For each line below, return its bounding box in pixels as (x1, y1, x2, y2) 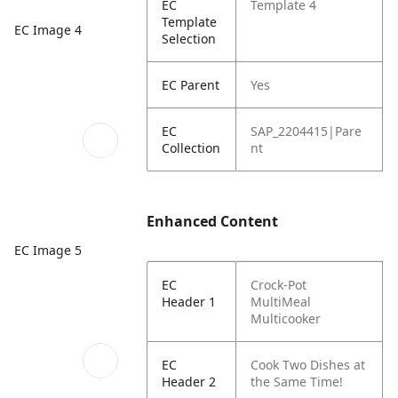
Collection (162, 139, 221, 156)
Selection (162, 30, 217, 47)
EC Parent (162, 76, 220, 93)
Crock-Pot (251, 276, 307, 293)
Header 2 (162, 373, 217, 390)
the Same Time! (251, 373, 344, 390)
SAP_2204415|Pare (251, 123, 362, 139)
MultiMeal (251, 293, 312, 310)
